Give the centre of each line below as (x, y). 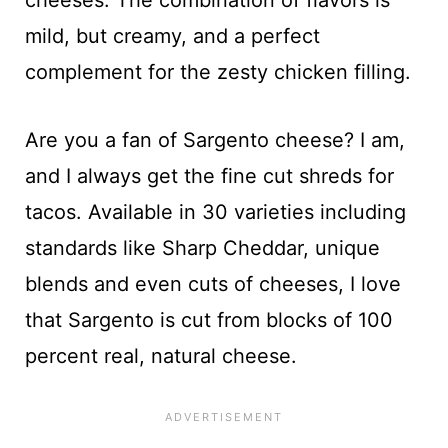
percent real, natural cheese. (160, 355)
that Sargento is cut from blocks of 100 (208, 319)
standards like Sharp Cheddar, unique (202, 247)
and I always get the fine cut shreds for (209, 175)
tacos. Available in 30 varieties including (215, 211)
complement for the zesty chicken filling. (217, 71)
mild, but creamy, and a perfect (172, 35)
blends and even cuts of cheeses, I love (212, 283)
